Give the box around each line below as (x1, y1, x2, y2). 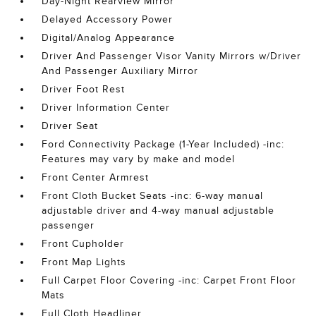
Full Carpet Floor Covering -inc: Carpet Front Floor (42, 275, 297, 286)
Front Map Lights (42, 257, 127, 268)
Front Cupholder (42, 238, 125, 250)
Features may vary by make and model (42, 154, 236, 165)
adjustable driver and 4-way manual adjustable (42, 205, 275, 217)
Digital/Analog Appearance (42, 32, 176, 44)
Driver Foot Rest (42, 84, 126, 95)
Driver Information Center (42, 102, 171, 114)
